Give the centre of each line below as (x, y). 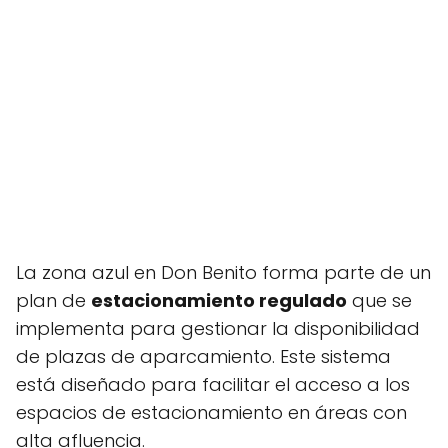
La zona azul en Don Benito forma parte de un (223, 272)
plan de (53, 300)
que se (379, 300)
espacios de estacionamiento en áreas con (211, 412)
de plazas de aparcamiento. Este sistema (203, 356)
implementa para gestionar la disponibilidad (218, 328)
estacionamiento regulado (219, 300)
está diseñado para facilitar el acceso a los (213, 384)
